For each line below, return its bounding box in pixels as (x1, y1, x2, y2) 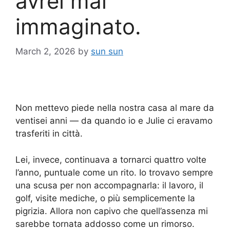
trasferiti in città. (15, 128, 83, 139)
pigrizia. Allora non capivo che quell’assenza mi (15, 205, 208, 216)
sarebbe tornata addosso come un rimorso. (15, 218, 195, 229)
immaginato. (15, 13, 141, 40)
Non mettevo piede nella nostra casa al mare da (15, 103, 214, 113)
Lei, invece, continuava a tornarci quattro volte (15, 154, 206, 165)
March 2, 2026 (15, 46, 75, 57)
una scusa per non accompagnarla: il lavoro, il (15, 180, 203, 190)
